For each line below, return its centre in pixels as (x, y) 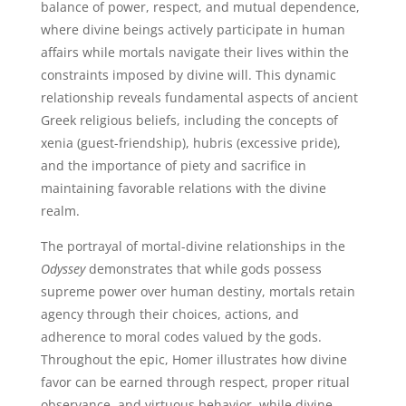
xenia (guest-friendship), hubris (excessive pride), (190, 143)
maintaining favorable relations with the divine (183, 188)
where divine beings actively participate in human (193, 29)
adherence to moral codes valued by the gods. (181, 337)
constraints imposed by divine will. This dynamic (188, 75)
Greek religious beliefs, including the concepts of (189, 120)
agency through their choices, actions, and (169, 314)
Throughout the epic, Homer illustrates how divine (193, 359)
